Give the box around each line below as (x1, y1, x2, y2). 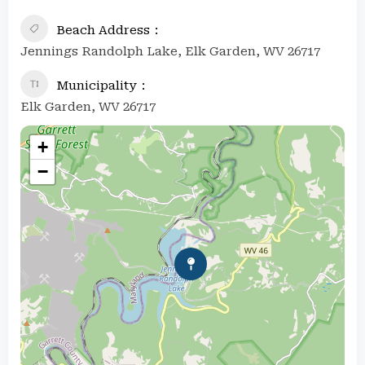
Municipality (56, 77, 137, 93)
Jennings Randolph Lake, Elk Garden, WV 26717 (20, 43, 320, 59)
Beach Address (56, 22, 150, 37)
